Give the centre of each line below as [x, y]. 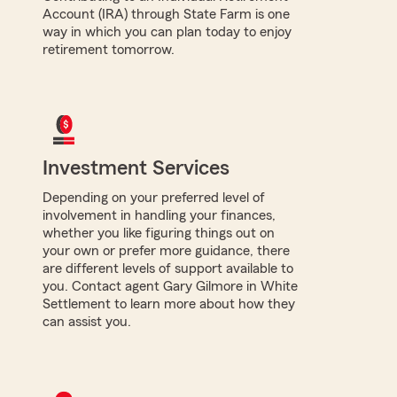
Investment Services [136, 168]
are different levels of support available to [168, 268]
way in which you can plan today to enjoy [167, 31]
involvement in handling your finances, [159, 215]
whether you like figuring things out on [159, 233]
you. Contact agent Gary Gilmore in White [170, 286]
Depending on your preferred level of [154, 197]
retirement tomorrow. [109, 49]
